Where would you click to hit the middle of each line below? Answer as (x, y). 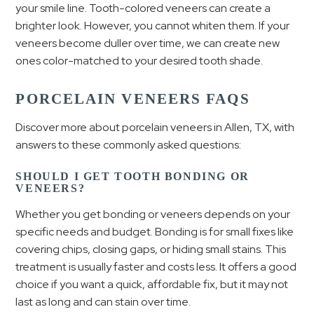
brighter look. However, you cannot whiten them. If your (153, 25)
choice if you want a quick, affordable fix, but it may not (152, 284)
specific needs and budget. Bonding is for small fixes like (155, 232)
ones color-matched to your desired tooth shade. (139, 60)
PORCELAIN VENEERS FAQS (133, 99)
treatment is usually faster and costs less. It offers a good (156, 267)
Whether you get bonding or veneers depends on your (153, 214)
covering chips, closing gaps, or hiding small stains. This (151, 249)
